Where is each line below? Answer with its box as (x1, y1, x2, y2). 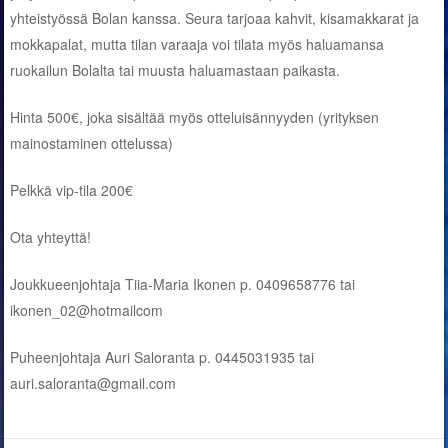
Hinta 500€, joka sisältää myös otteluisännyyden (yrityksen (10, 107, 380, 128)
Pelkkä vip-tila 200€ (10, 180, 134, 201)
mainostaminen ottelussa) (10, 133, 174, 154)
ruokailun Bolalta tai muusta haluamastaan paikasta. (10, 60, 341, 81)
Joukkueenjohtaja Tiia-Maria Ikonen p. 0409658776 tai (10, 274, 356, 295)
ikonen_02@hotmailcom (10, 300, 164, 321)
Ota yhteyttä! (10, 227, 92, 248)
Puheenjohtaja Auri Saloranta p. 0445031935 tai (10, 347, 315, 368)
